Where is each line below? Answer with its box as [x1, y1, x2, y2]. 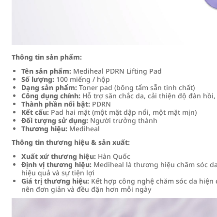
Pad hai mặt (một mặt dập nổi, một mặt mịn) [49, 108, 197, 117]
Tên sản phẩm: [21, 66, 71, 76]
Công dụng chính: [21, 91, 80, 100]
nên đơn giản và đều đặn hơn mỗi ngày [21, 185, 151, 194]
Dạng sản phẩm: [21, 83, 77, 92]
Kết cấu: [21, 108, 49, 117]
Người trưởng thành [88, 116, 157, 125]
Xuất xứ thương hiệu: [21, 152, 96, 161]
